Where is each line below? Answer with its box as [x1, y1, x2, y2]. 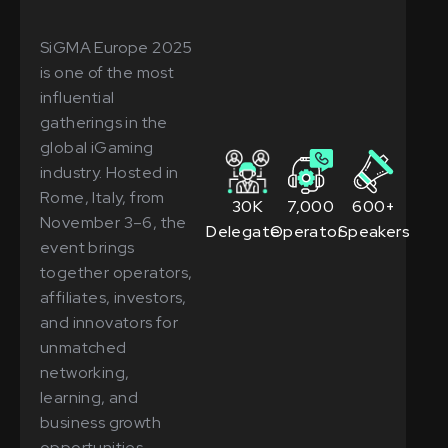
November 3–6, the [40, 211, 187, 233]
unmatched [40, 336, 127, 358]
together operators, [40, 261, 193, 283]
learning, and [40, 386, 139, 408]
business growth [40, 411, 162, 433]
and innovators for [40, 311, 179, 333]
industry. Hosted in [40, 161, 179, 183]
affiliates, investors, [40, 286, 187, 308]
